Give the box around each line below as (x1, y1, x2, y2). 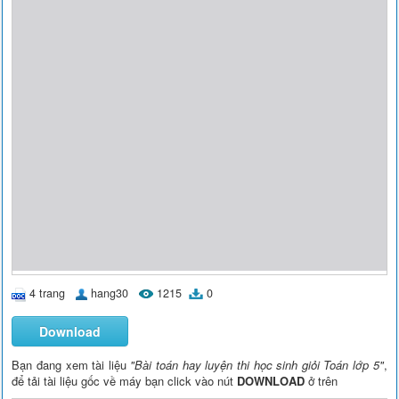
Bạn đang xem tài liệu (12, 355, 131, 373)
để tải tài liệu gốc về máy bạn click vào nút (12, 371, 238, 389)
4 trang (29, 285, 66, 301)
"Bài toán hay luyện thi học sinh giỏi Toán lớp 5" (130, 355, 384, 373)
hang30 (91, 285, 129, 301)
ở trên (305, 371, 338, 389)
